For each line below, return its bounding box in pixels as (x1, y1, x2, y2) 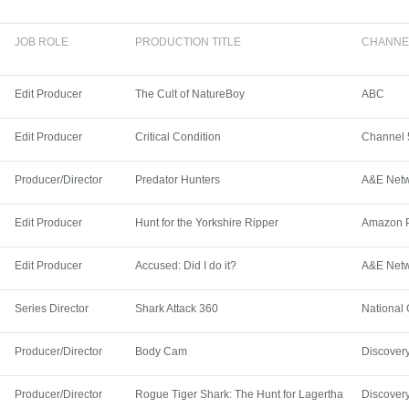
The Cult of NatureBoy (135, 88, 246, 101)
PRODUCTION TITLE (135, 36, 242, 49)
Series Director (15, 302, 89, 316)
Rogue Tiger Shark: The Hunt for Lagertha (135, 388, 344, 402)
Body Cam (135, 345, 188, 359)
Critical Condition (135, 131, 222, 144)
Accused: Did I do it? (135, 259, 237, 273)
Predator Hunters (135, 173, 221, 187)
